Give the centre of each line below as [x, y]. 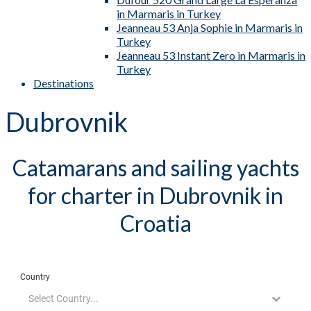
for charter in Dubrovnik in [155, 195]
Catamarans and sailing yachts [155, 168]
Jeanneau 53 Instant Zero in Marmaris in [211, 55]
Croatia [155, 223]
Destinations [64, 83]
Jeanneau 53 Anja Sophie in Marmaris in [210, 27]
